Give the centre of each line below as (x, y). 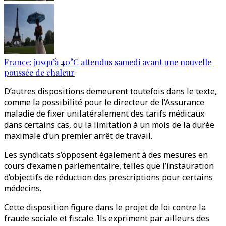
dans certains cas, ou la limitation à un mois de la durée (109, 125)
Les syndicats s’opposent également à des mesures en (106, 155)
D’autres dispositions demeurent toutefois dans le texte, (110, 91)
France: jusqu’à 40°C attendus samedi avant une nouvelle (108, 62)
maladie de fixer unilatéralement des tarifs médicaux (104, 114)
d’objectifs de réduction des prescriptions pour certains (108, 177)
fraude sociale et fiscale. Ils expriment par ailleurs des (107, 218)
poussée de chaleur (39, 72)
